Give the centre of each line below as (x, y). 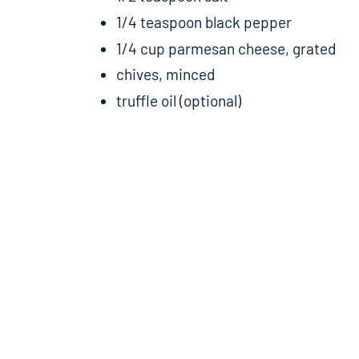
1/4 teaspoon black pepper (204, 22)
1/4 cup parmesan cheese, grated (226, 48)
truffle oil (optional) (179, 101)
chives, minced (165, 75)
